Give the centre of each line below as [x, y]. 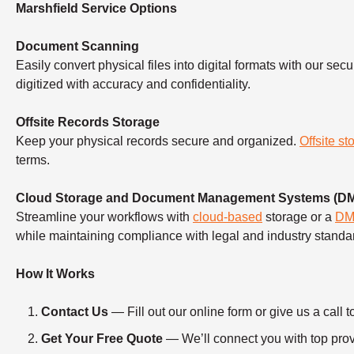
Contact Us [75, 311]
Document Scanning [77, 46]
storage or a [299, 217]
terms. [33, 160]
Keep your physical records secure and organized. [158, 141]
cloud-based [228, 217]
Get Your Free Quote [102, 338]
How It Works [55, 273]
